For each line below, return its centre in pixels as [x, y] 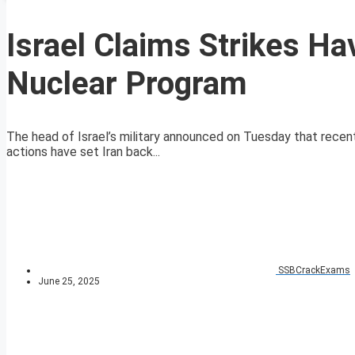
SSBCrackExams [314, 271]
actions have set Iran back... [83, 152]
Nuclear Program [127, 84]
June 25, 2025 [69, 282]
